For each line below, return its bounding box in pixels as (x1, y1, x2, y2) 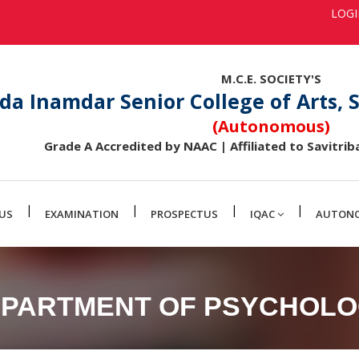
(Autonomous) (212, 115, 330, 137)
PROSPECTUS (151, 206, 218, 221)
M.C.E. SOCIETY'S (220, 70, 321, 87)
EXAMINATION (45, 206, 119, 221)
